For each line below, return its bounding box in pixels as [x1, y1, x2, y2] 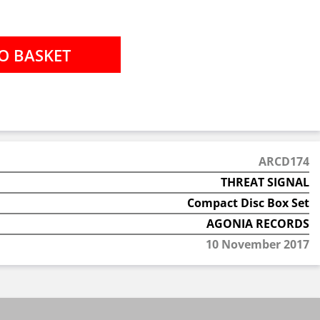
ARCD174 [258, 154, 309, 169]
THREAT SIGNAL [220, 174, 309, 190]
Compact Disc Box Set [186, 195, 309, 211]
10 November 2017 [205, 236, 309, 252]
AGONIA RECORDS [206, 216, 309, 231]
